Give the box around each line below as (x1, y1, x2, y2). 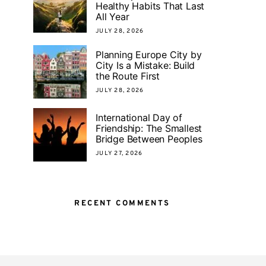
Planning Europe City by (96, 48, 202, 61)
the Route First (96, 69, 160, 82)
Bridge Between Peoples (96, 132, 202, 145)
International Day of (96, 111, 183, 123)
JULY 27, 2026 (96, 149, 143, 157)
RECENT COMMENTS (74, 199, 170, 209)
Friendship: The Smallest (96, 122, 202, 134)
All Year (96, 11, 129, 23)
